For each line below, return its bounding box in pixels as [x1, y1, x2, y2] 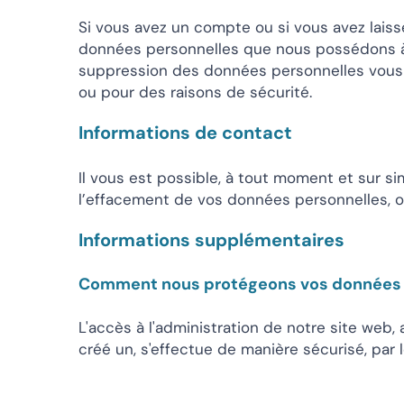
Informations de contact [78, 121, 292, 144]
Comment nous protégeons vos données [78, 273, 401, 295]
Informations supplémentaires [78, 228, 344, 252]
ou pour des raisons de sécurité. [78, 82, 312, 102]
